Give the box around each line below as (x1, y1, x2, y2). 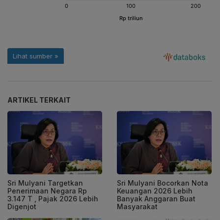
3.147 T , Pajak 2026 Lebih (7, 194, 98, 203)
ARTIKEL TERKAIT (7, 96, 71, 105)
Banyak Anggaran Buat (117, 194, 195, 203)
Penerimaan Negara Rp (7, 187, 87, 195)
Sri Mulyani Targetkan (7, 179, 83, 187)
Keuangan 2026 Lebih (117, 187, 192, 195)
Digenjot (7, 202, 36, 211)
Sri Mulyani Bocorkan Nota (117, 179, 208, 187)
